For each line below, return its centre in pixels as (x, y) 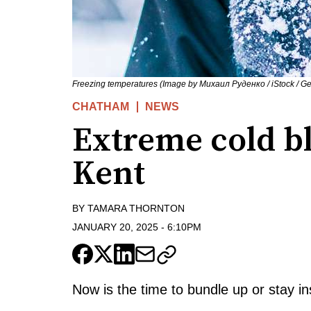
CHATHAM (101, 107)
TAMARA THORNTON (136, 209)
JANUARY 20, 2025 (115, 227)
